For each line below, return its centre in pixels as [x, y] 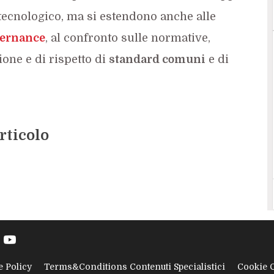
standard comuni [157, 59]
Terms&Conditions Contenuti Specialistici [134, 267]
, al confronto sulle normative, [128, 38]
